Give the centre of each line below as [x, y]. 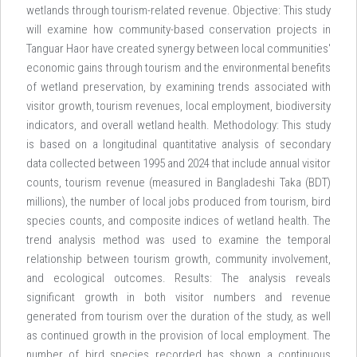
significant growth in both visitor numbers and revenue [178, 297]
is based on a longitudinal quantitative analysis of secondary [178, 144]
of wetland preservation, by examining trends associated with [178, 87]
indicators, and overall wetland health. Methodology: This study [178, 125]
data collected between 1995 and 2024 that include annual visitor [178, 163]
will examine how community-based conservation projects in [178, 29]
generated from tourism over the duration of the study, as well [178, 316]
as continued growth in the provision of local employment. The [178, 335]
